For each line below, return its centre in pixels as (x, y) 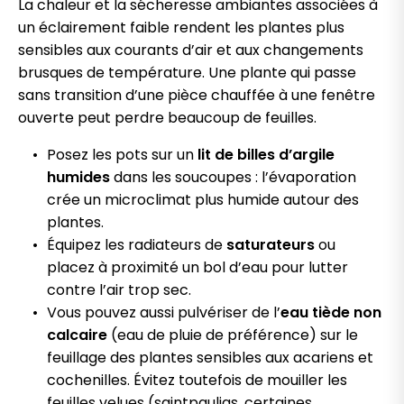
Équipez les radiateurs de (137, 245)
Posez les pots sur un (122, 155)
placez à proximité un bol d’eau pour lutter (197, 268)
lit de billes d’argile (266, 155)
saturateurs (271, 245)
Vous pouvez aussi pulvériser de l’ (164, 313)
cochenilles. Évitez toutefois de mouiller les (197, 381)
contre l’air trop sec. (119, 290)
